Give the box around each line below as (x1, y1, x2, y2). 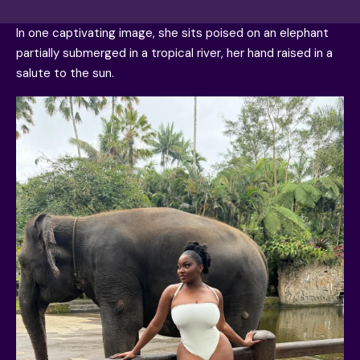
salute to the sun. (16, 65, 114, 82)
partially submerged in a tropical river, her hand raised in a (16, 45, 333, 62)
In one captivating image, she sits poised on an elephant (16, 25, 329, 42)
